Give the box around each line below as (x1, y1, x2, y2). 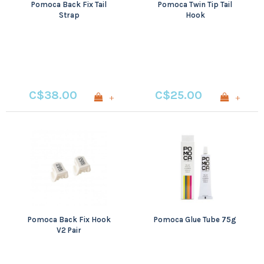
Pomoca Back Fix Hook (27, 214, 111, 224)
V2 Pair (57, 225, 81, 235)
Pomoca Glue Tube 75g (154, 214, 236, 224)
